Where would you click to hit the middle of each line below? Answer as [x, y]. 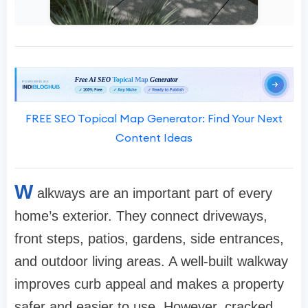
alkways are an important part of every [155, 194]
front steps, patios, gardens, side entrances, [149, 239]
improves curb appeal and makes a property [149, 284]
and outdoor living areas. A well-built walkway [151, 262]
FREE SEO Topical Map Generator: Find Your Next [154, 119]
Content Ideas [154, 138]
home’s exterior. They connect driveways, [141, 216]
